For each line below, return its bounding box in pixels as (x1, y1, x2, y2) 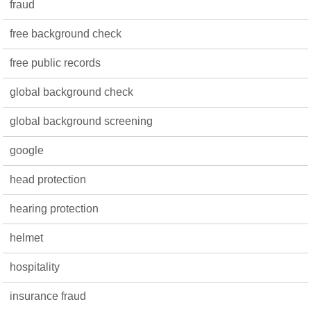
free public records (10, 57, 101, 69)
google (10, 144, 44, 156)
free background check (10, 28, 122, 40)
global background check (10, 86, 134, 98)
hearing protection (10, 203, 99, 215)
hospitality (10, 261, 60, 273)
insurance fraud (10, 290, 87, 302)
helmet (10, 232, 44, 244)
